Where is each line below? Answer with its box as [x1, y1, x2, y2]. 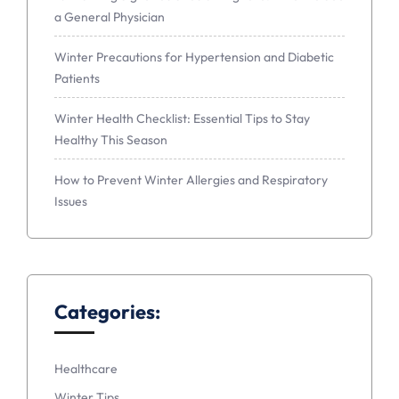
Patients [54, 69, 100, 86]
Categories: [54, 298, 160, 324]
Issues [54, 192, 87, 209]
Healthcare [54, 360, 118, 377]
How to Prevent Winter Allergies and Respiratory [54, 171, 328, 188]
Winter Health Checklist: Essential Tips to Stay [54, 110, 310, 126]
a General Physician [54, 8, 165, 25]
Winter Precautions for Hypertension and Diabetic [54, 48, 334, 65]
